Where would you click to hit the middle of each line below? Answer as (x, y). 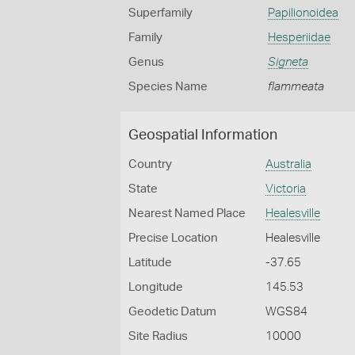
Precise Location (173, 238)
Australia (289, 164)
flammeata (296, 87)
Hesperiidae (299, 38)
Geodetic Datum (172, 312)
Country (150, 164)
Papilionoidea (303, 13)
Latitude (150, 263)
